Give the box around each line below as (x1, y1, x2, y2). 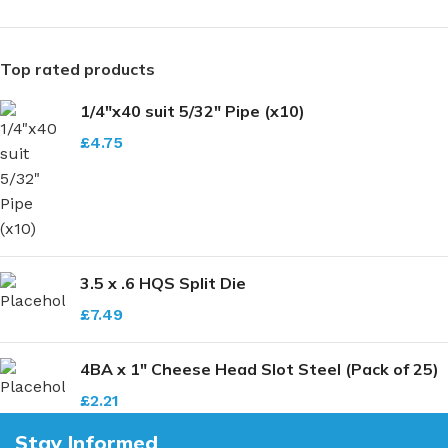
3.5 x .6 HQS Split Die (80, 273, 246, 294)
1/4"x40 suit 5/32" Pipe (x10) (80, 101, 305, 122)
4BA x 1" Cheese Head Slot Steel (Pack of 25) (80, 359, 439, 380)
